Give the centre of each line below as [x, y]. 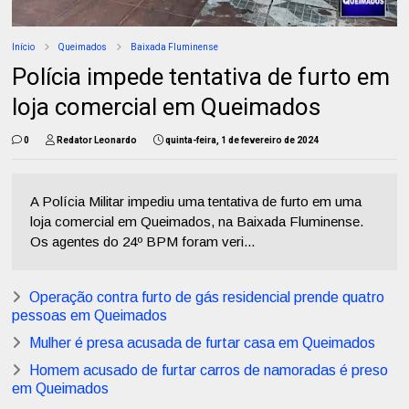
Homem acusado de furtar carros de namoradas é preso [209, 371]
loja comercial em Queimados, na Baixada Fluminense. [197, 222]
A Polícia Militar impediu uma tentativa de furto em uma [196, 202]
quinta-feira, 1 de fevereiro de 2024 [242, 141]
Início [24, 47]
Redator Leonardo [97, 141]
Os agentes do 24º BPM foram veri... [143, 242]
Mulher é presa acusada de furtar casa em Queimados [203, 343]
